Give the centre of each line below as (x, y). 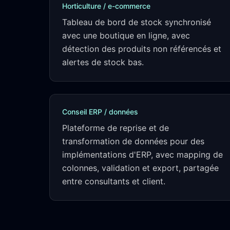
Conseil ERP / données (100, 112)
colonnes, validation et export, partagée (140, 168)
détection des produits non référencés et (142, 49)
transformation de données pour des (133, 141)
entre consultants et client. (114, 181)
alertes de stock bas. (103, 62)
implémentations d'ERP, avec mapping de (142, 155)
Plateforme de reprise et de (116, 128)
